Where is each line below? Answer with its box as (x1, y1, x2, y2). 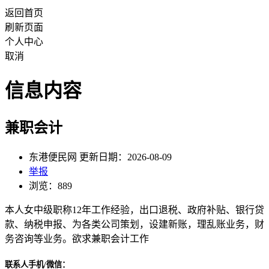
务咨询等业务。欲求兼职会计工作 (5, 233, 149, 244)
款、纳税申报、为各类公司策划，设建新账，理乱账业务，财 (5, 219, 264, 229)
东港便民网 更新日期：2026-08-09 (29, 151, 172, 162)
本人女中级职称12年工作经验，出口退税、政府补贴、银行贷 (5, 204, 264, 215)
